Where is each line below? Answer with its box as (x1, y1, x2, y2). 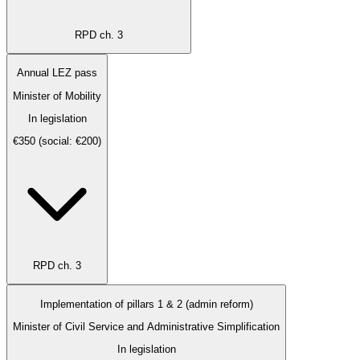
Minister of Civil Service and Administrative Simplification (13, 320, 280, 333)
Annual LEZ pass (17, 67, 97, 80)
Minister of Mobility (13, 89, 101, 102)
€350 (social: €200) (13, 135, 101, 148)
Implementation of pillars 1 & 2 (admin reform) (39, 297, 253, 310)
